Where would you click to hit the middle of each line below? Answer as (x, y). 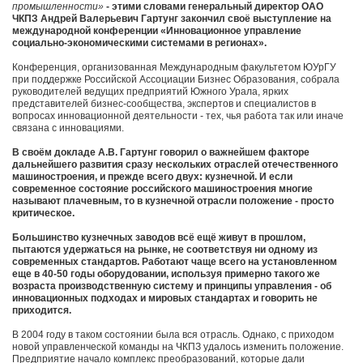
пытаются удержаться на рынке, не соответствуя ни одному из (165, 250)
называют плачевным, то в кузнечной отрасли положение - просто (173, 201)
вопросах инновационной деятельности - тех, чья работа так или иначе (178, 116)
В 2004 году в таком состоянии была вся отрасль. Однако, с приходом (173, 335)
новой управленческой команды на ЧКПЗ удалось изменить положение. (178, 347)
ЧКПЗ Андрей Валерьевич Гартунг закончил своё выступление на (172, 19)
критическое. (43, 214)
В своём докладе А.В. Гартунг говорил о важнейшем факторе (161, 153)
